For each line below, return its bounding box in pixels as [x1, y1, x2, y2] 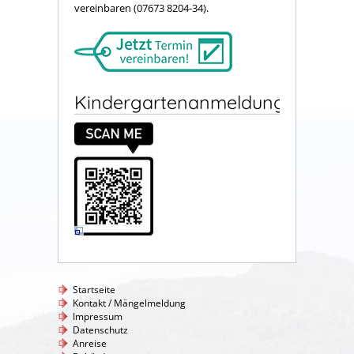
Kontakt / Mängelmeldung [73, 296, 186, 310]
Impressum [73, 309, 122, 323]
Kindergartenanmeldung [74, 90, 285, 114]
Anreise [73, 336, 107, 350]
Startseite [73, 282, 115, 296]
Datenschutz [73, 322, 128, 337]
